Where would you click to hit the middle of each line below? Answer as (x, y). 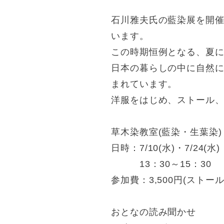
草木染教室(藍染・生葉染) (166, 132)
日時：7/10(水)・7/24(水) (166, 148)
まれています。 (144, 84)
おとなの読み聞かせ (154, 212)
